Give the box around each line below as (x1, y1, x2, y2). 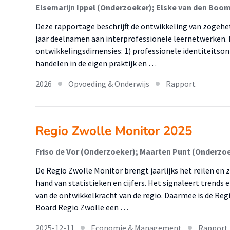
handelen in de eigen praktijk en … (35, 58, 157, 68)
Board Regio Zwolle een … (35, 202, 128, 213)
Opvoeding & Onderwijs (68, 79, 149, 89)
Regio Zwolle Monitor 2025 (35, 123, 192, 139)
